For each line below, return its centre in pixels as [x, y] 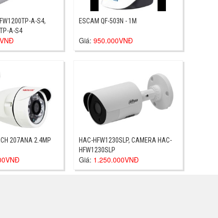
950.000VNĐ [113, 41]
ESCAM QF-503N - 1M [108, 21]
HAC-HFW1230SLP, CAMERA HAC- [125, 140]
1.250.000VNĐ [116, 159]
